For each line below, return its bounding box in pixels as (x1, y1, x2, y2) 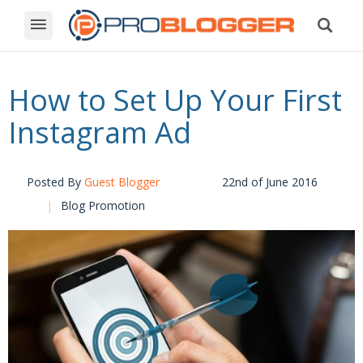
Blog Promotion (60, 198, 145, 214)
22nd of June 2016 (222, 174, 318, 190)
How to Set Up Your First (8, 80, 342, 121)
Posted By (27, 174, 84, 190)
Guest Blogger (84, 174, 160, 190)
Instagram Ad (8, 113, 191, 153)
